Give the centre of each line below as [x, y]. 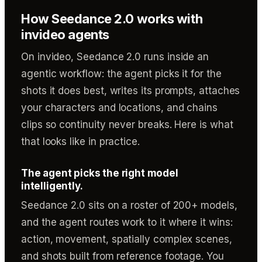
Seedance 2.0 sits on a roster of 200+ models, [129, 205]
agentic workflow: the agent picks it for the [121, 74]
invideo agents [65, 35]
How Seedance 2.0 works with [112, 19]
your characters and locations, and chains [119, 108]
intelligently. [52, 186]
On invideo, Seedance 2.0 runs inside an [115, 57]
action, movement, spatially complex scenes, [127, 239]
